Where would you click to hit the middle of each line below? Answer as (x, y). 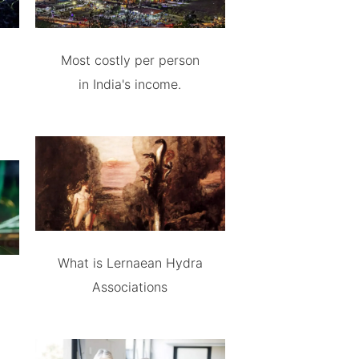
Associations (130, 287)
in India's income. (130, 84)
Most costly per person (130, 60)
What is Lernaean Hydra (130, 263)
